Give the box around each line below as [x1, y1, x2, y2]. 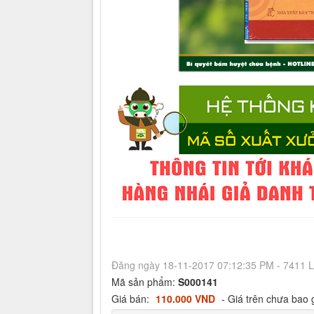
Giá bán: [111, 292, 152, 306]
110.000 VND [156, 292, 215, 306]
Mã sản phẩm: [111, 275, 178, 289]
